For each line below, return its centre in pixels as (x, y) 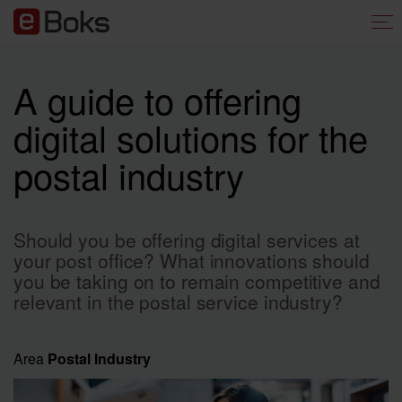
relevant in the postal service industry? (178, 301)
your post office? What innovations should (192, 260)
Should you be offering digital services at (187, 240)
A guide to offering (157, 99)
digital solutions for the (191, 137)
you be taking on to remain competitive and (197, 281)
